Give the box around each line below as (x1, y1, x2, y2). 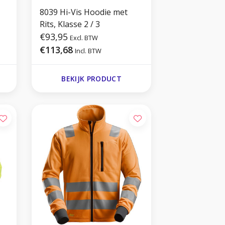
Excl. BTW (70, 33, 98, 42)
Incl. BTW (75, 46, 102, 55)
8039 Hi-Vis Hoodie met (40, 6, 128, 18)
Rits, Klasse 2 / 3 (40, 18, 100, 30)
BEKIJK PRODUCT (61, 73, 122, 83)
